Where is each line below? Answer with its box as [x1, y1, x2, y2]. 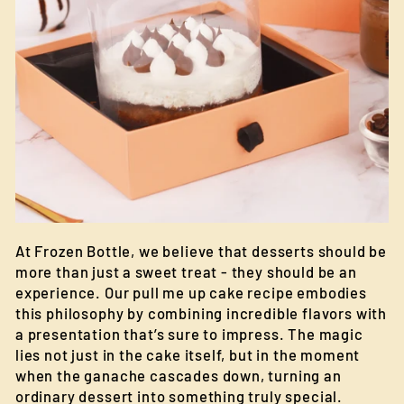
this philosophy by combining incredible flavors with [15, 304, 388, 322]
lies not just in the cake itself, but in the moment [15, 345, 361, 363]
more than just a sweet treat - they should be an [15, 262, 357, 280]
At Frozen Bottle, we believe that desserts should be [15, 242, 388, 260]
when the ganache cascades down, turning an [15, 366, 342, 384]
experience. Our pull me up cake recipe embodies [15, 283, 367, 301]
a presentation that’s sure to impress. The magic [15, 325, 363, 343]
